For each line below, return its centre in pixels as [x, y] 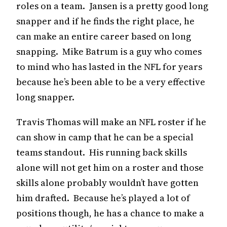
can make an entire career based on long [104, 36]
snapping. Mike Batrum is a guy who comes [109, 51]
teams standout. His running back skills [102, 152]
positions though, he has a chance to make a [110, 213]
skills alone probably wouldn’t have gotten [107, 182]
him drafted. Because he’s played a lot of [103, 198]
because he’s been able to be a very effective [111, 82]
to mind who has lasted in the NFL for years [109, 66]
